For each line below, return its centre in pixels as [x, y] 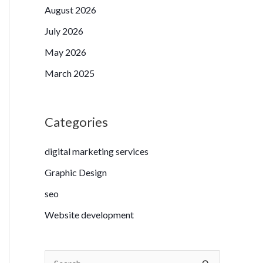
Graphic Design [76, 172]
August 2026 [70, 9]
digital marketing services [97, 151]
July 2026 [64, 31]
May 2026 [65, 52]
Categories [76, 122]
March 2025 [70, 73]
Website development [89, 214]
